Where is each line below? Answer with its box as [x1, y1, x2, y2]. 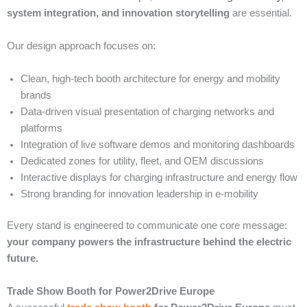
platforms [21, 122, 62, 134]
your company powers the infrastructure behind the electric [7, 236, 291, 247]
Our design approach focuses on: [7, 40, 156, 51]
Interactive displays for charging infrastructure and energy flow [21, 171, 297, 183]
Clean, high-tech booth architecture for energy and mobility [21, 73, 280, 84]
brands [21, 89, 51, 101]
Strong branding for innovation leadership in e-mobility [21, 188, 258, 199]
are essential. [230, 7, 292, 19]
